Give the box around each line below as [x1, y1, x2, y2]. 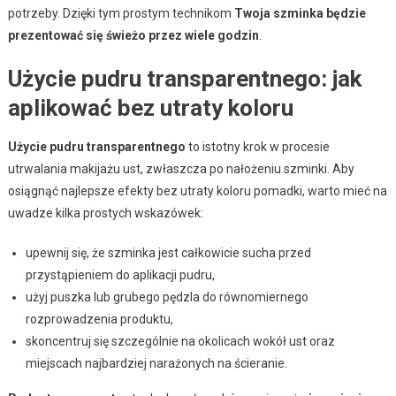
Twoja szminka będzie [233, 5, 366, 20]
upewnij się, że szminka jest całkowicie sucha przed [25, 245, 311, 260]
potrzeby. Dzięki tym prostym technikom [7, 5, 234, 20]
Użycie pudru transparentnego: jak [7, 65, 362, 92]
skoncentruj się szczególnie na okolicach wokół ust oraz [25, 333, 335, 348]
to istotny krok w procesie [185, 139, 330, 154]
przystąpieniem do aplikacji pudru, [25, 267, 215, 282]
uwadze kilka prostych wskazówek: [7, 205, 203, 220]
